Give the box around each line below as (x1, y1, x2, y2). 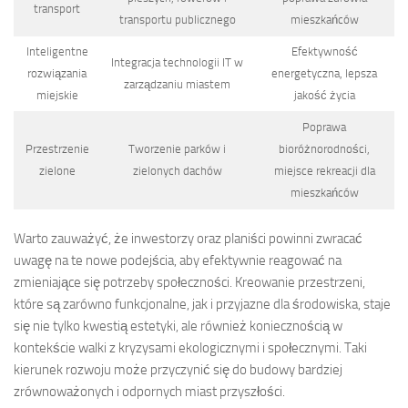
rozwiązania (27, 66, 87, 81)
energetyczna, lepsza (271, 66, 377, 81)
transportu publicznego (118, 13, 236, 27)
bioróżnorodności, (279, 142, 370, 157)
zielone (38, 164, 76, 178)
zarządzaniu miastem (124, 77, 230, 92)
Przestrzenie (25, 142, 89, 157)
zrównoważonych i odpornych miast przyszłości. (14, 382, 285, 400)
